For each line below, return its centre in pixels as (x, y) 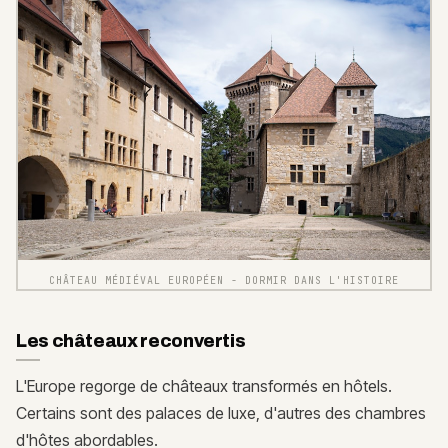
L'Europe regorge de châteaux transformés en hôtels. (204, 385)
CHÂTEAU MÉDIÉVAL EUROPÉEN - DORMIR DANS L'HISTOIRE (224, 280)
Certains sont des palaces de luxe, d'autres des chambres (221, 412)
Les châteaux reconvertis (131, 340)
